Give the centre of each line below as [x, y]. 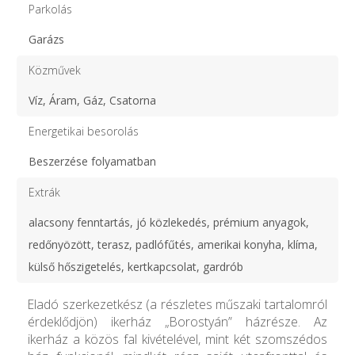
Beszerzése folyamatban [92, 161]
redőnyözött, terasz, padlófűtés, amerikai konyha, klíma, [173, 244]
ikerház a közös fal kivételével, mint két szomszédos [177, 339]
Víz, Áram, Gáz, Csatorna [92, 100]
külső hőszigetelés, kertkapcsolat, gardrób [136, 266]
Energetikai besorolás [84, 131]
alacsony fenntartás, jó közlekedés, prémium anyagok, [169, 222]
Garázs [46, 39]
